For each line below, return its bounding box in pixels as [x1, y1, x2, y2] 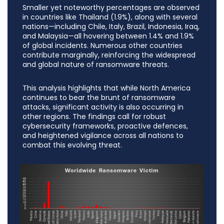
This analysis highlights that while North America [22, 83, 190, 93]
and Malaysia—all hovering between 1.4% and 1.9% [22, 31, 194, 41]
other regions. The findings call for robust [22, 111, 166, 122]
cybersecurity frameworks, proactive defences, [22, 121, 188, 131]
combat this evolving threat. [22, 140, 122, 150]
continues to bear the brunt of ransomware [22, 92, 175, 103]
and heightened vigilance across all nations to [22, 130, 183, 141]
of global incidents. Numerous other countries [22, 40, 182, 51]
